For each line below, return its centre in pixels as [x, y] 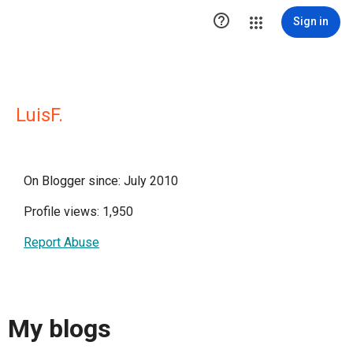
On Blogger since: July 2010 [101, 181]
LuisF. [39, 115]
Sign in [311, 21]
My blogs [59, 329]
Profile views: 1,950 [78, 212]
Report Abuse [61, 242]
